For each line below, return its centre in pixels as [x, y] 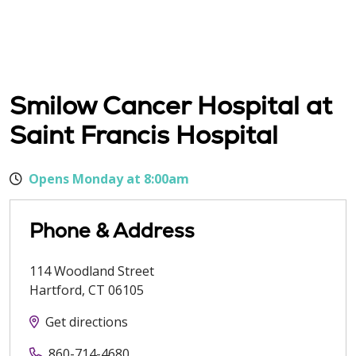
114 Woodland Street [92, 271]
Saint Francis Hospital [144, 135]
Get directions [87, 322]
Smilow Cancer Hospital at [171, 106]
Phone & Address [112, 231]
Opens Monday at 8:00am [109, 179]
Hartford [56, 290]
